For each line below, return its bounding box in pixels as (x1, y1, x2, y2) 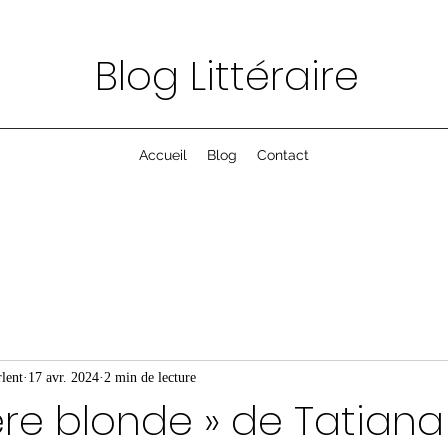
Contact (257, 147, 309, 163)
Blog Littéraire (95, 48, 359, 104)
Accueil (139, 147, 187, 163)
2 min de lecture (104, 369, 196, 385)
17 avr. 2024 (28, 369, 99, 385)
